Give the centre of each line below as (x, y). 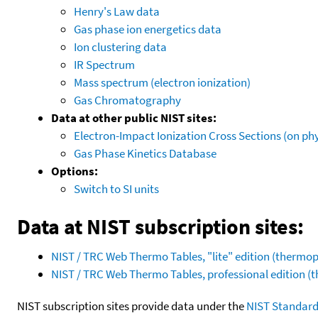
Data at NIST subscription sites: (160, 226)
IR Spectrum (104, 64)
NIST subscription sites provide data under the (132, 306)
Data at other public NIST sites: (134, 117)
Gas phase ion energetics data (148, 29)
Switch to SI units (116, 188)
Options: (75, 171)
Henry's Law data (117, 11)
